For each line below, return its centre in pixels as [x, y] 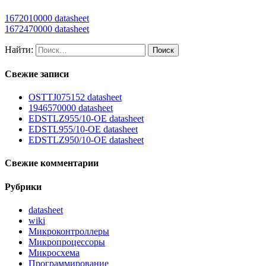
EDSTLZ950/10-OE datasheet [86, 140]
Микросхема [54, 253]
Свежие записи [37, 74]
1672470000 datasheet [47, 28]
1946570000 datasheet [71, 108]
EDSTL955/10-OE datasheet [83, 129]
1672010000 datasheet [47, 18]
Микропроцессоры [67, 242]
